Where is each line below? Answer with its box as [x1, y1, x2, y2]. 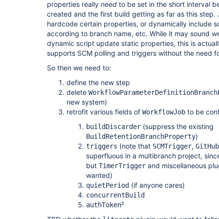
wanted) [86, 171, 112, 179]
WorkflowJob [142, 108, 185, 116]
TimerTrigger [99, 162, 146, 170]
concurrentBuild [86, 191, 145, 199]
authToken [86, 201, 121, 209]
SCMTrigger [153, 142, 192, 150]
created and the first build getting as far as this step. [47, 10, 218, 18]
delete [66, 88, 88, 96]
